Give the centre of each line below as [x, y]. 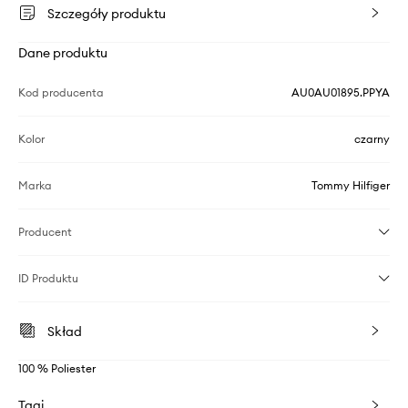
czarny [372, 139]
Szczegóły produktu [107, 14]
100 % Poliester [57, 369]
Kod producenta [61, 93]
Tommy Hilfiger [351, 186]
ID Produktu [48, 279]
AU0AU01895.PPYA [341, 93]
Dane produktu [63, 53]
